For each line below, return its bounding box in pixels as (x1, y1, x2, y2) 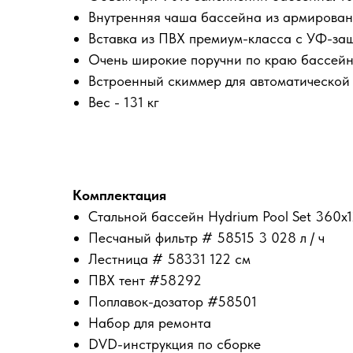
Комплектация (72, 187, 166, 204)
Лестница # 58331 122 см (88, 251, 251, 268)
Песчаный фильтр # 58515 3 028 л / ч (88, 229, 325, 247)
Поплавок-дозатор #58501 (88, 293, 257, 310)
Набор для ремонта (88, 314, 211, 332)
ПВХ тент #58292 (88, 272, 202, 289)
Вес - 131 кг (88, 94, 159, 111)
